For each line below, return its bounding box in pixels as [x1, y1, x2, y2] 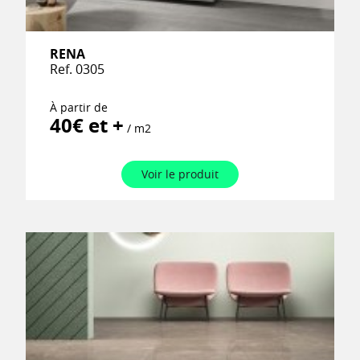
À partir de [50, 99, 108, 115]
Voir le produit [141, 166, 219, 182]
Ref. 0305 [50, 59, 105, 78]
